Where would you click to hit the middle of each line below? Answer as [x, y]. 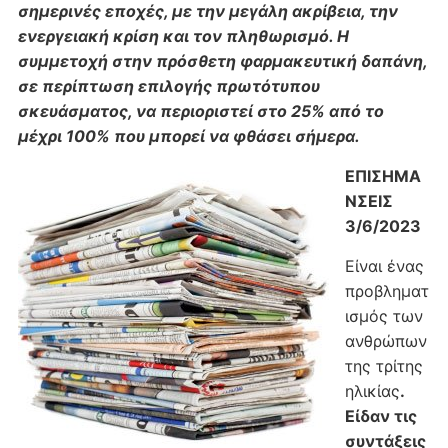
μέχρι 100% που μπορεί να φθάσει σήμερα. [188, 136]
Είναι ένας [384, 266]
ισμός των [383, 316]
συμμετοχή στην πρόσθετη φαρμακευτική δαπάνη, [222, 61]
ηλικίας [372, 391]
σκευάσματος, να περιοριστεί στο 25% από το [200, 111]
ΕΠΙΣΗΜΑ [382, 176]
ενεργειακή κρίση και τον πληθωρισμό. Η [183, 36]
